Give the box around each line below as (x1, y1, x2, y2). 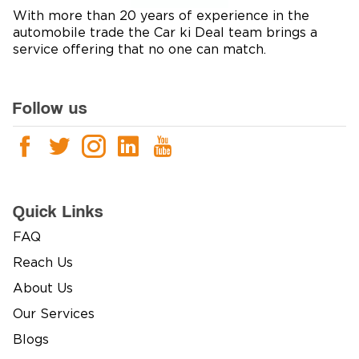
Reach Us (13, 256, 73, 270)
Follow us (13, 97, 87, 119)
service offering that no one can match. (13, 43, 266, 57)
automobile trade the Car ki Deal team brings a (13, 26, 317, 40)
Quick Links (13, 200, 103, 222)
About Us (13, 282, 73, 296)
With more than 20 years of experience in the (13, 10, 309, 23)
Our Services (13, 308, 95, 321)
